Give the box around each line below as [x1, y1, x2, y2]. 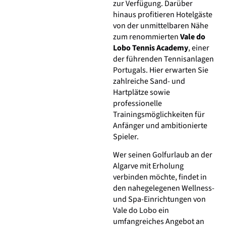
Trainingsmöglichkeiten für [113, 108, 205, 120]
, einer [188, 42, 209, 53]
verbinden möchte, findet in [113, 172, 207, 183]
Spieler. [113, 131, 139, 142]
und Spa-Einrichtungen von [113, 194, 206, 205]
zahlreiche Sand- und [113, 75, 185, 87]
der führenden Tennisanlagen [113, 53, 214, 65]
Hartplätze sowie [113, 86, 170, 98]
